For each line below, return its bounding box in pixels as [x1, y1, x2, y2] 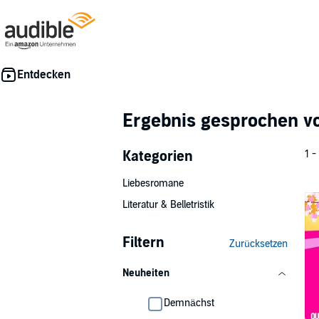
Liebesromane [122, 177, 184, 189]
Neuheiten [122, 267, 169, 279]
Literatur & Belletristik [122, 199, 214, 211]
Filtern [122, 234, 164, 251]
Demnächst [164, 297, 214, 309]
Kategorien [122, 148, 193, 165]
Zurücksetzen [229, 238, 288, 250]
